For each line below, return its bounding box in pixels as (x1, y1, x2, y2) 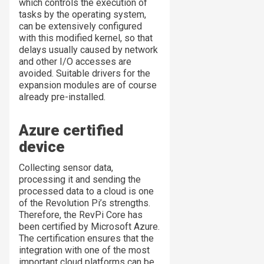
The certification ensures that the (19, 233, 154, 245)
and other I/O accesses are (19, 56, 131, 68)
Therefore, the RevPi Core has (19, 209, 143, 221)
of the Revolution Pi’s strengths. (19, 197, 150, 209)
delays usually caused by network (19, 44, 158, 56)
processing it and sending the (19, 174, 141, 186)
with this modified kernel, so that (19, 32, 153, 44)
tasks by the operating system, (19, 9, 146, 21)
